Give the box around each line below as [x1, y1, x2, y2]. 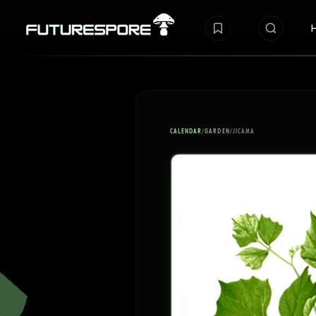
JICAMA [232, 126, 255, 135]
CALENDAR [170, 126, 202, 135]
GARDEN [205, 126, 230, 135]
